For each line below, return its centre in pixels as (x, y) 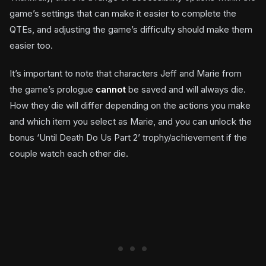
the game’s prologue (53, 90)
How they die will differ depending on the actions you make (130, 106)
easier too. (31, 46)
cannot (112, 90)
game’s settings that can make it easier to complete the (123, 14)
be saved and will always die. (187, 90)
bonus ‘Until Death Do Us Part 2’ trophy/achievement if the (128, 138)
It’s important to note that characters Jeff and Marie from (126, 74)
